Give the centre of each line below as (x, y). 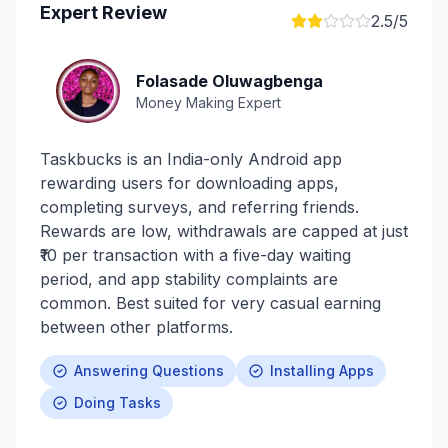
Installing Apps (322, 370)
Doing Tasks (117, 402)
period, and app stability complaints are (189, 279)
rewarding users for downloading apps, (189, 183)
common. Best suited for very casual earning (210, 303)
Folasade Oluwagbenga (229, 81)
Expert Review (103, 12)
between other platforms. (136, 327)
